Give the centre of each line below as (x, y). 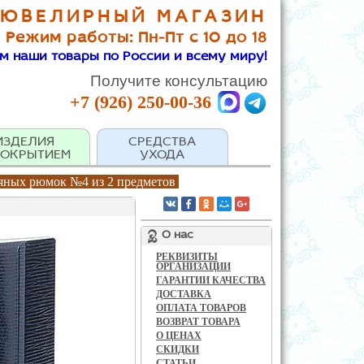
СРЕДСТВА (162, 142)
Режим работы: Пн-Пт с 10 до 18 (136, 39)
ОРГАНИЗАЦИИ (193, 266)
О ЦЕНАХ (179, 336)
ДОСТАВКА (184, 294)
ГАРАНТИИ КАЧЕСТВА (211, 280)
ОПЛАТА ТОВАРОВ (201, 308)
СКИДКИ (178, 349)
